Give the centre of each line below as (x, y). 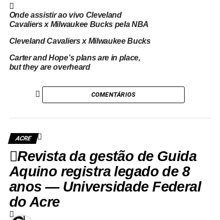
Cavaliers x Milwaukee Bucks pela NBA (79, 24)
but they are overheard (50, 67)
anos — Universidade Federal (105, 187)
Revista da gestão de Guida (107, 156)
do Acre (34, 202)
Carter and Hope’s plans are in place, (75, 58)
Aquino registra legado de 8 (99, 171)
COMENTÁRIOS (113, 95)
